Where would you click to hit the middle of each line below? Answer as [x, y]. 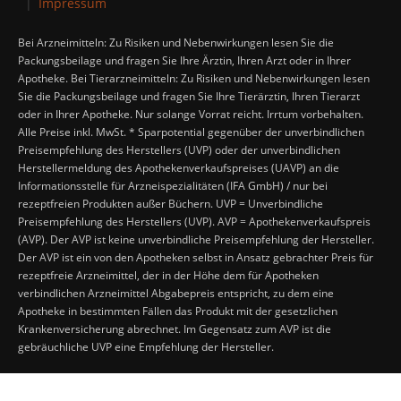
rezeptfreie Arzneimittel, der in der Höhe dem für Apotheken [168, 275]
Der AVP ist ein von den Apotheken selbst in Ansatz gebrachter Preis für [196, 257]
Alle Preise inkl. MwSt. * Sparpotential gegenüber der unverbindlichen [191, 132]
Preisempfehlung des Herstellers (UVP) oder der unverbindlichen [179, 149]
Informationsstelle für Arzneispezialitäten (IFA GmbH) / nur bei [173, 185]
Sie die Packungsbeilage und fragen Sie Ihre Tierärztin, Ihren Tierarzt [189, 96]
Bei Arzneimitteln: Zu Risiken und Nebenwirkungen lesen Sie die [176, 42]
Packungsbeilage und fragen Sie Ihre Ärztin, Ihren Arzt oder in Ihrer [184, 60]
